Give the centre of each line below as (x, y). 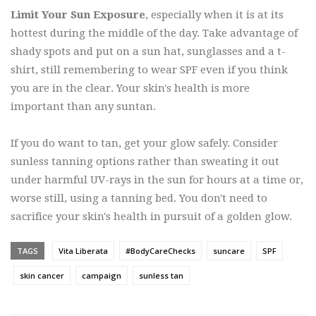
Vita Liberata (83, 251)
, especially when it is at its (214, 15)
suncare (229, 251)
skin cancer (42, 276)
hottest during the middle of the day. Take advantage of (154, 34)
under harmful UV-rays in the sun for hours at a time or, (157, 180)
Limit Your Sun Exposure (78, 15)
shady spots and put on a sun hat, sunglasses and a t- (148, 52)
